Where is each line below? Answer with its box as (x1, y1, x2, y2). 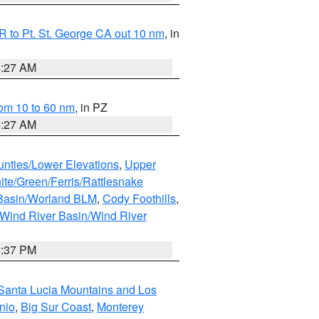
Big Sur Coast (21, 298, 91, 315)
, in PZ (75, 99, 108, 115)
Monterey (97, 298, 144, 315)
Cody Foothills (103, 190, 176, 206)
